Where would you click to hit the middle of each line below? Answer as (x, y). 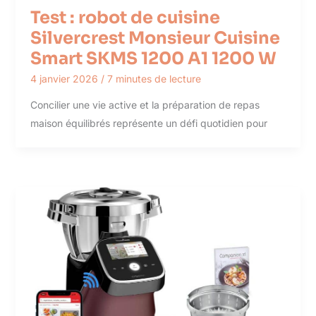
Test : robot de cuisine (125, 17)
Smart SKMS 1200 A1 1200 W (153, 58)
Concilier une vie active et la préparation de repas (145, 105)
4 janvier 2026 (65, 79)
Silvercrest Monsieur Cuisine (155, 38)
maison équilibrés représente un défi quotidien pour (148, 123)
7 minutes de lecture (154, 79)
